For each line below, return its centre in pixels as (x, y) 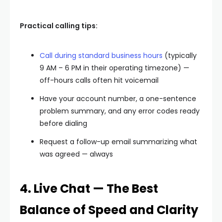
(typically (180, 55)
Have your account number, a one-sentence (118, 99)
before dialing (63, 123)
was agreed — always (76, 154)
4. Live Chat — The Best (89, 189)
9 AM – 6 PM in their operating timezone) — (114, 68)
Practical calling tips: (59, 26)
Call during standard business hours (101, 55)
